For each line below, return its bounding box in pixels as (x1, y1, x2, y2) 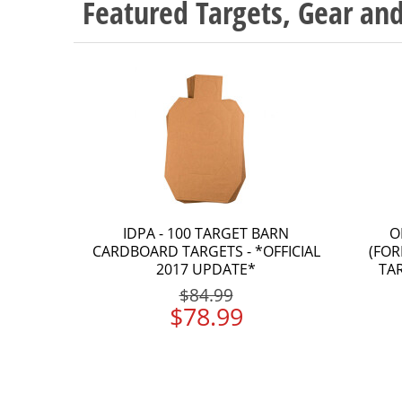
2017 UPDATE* (156, 258, 256, 279)
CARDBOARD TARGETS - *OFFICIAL (92, 240, 320, 261)
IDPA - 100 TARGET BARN (123, 223, 289, 243)
